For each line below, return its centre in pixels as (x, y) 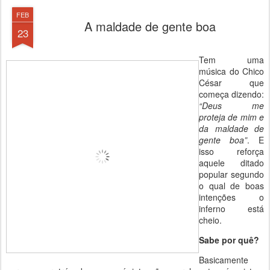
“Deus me (231, 105)
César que (231, 83)
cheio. (210, 220)
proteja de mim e (231, 117)
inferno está (231, 209)
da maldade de (231, 128)
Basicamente (224, 260)
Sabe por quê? (229, 240)
